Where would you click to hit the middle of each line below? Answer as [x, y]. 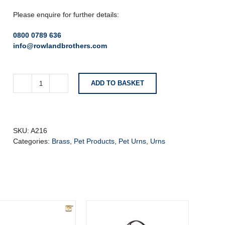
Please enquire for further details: [66, 15]
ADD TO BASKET [118, 83]
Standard [54, 98]
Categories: [32, 141]
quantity [52, 151]
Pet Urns [132, 141]
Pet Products [94, 141]
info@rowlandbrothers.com [60, 46]
